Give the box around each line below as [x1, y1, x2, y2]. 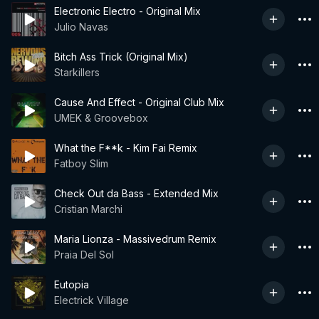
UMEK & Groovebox [54, 112, 148, 124]
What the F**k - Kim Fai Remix [54, 142, 197, 154]
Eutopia [54, 278, 89, 291]
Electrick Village [54, 294, 129, 306]
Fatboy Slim [54, 157, 108, 169]
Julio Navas [54, 21, 108, 33]
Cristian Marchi [54, 203, 122, 215]
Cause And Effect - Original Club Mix [54, 96, 224, 108]
